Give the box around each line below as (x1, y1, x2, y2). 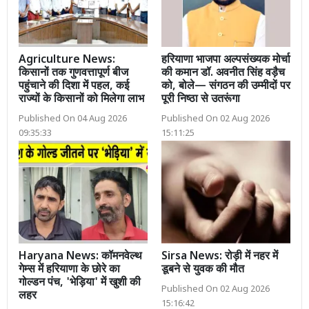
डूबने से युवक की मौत (161, 263, 244, 278)
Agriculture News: (19, 52, 115, 68)
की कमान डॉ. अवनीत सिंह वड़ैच (161, 66, 285, 81)
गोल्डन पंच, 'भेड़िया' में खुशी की (19, 276, 141, 291)
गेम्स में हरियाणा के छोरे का (19, 263, 120, 278)
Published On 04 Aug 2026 (19, 113, 127, 125)
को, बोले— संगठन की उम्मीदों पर (161, 79, 290, 94)
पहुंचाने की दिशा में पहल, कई (19, 79, 129, 94)
